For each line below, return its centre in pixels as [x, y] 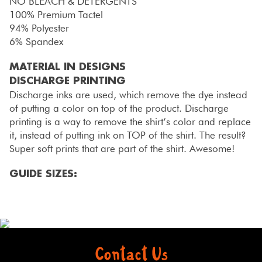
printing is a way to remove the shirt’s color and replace [130, 121]
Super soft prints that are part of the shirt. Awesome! [122, 148]
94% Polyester [39, 28]
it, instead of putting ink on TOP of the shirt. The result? [127, 135]
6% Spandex [36, 41]
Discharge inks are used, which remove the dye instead [128, 94]
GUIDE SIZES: [43, 174]
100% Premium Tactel [56, 14]
